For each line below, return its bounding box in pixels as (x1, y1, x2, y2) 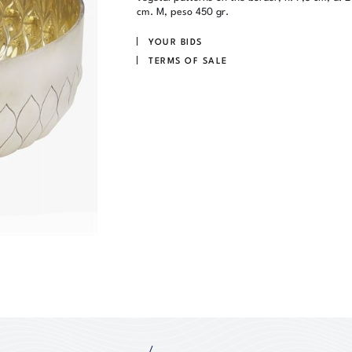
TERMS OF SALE (148, 53, 228, 66)
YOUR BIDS (148, 34, 203, 47)
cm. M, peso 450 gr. (137, 3, 229, 17)
